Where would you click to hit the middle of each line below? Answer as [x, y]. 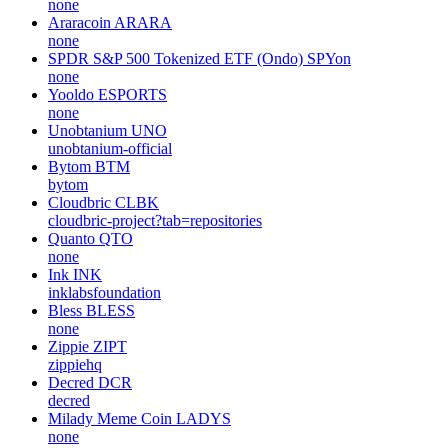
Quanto [71, 238]
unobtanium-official [110, 148]
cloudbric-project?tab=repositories [155, 220]
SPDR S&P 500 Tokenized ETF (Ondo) [175, 58]
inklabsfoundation [104, 292]
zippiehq [75, 364]
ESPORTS [132, 94]
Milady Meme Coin [110, 418]
